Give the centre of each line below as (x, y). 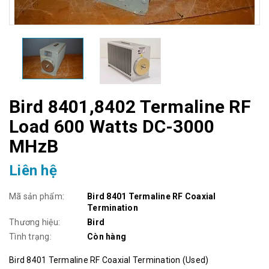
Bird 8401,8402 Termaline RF (130, 107)
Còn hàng (107, 237)
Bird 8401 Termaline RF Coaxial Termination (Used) (109, 260)
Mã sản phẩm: (37, 196)
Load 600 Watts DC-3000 (112, 126)
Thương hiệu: (35, 222)
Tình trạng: (30, 237)
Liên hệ (33, 171)
